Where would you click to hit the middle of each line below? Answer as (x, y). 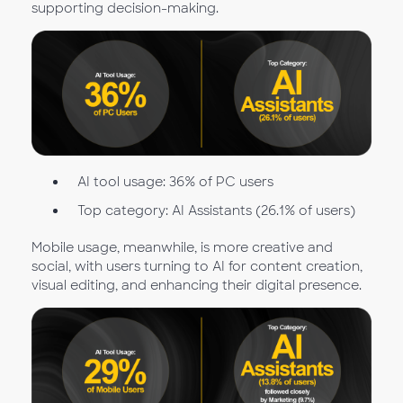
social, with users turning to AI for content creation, (197, 267)
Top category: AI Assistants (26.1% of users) (216, 211)
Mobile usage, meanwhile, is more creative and (182, 248)
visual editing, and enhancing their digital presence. (197, 286)
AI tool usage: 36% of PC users (175, 182)
